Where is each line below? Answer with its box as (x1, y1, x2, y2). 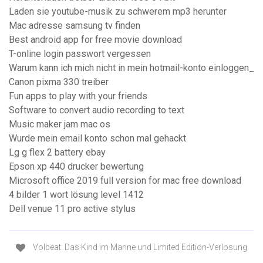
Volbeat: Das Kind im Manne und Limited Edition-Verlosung (31, 242, 247, 252)
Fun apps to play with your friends (9, 90, 147, 102)
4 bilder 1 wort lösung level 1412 (9, 189, 144, 201)
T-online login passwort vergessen (9, 48, 151, 60)
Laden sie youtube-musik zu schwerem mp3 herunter (9, 6, 227, 18)
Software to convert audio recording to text (9, 104, 184, 116)
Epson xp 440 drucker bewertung (9, 161, 144, 173)
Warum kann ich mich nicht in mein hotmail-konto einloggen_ (9, 62, 254, 74)
